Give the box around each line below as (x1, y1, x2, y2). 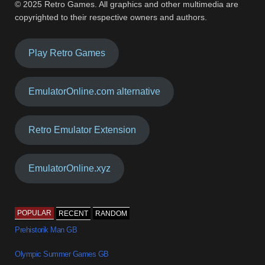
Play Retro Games (28, 48, 106, 59)
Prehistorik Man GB (15, 225, 77, 234)
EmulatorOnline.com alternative (28, 86, 161, 97)
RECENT (59, 209, 89, 218)
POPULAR (17, 208, 52, 217)
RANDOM (95, 209, 128, 218)
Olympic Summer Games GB (15, 249, 109, 258)
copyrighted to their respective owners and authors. (15, 12, 208, 22)
